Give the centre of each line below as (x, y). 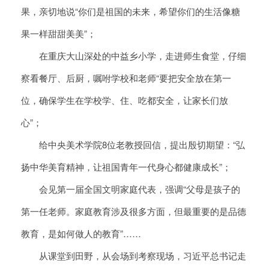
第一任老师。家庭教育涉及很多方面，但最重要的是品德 (134, 211)
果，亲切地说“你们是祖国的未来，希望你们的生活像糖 (131, 11)
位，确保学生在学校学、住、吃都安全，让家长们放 (125, 100)
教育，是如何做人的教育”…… (81, 234)
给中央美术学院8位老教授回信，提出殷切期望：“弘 (133, 145)
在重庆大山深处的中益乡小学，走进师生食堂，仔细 (134, 56)
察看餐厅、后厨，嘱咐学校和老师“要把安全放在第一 (126, 78)
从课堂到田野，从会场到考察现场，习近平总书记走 (134, 256)
